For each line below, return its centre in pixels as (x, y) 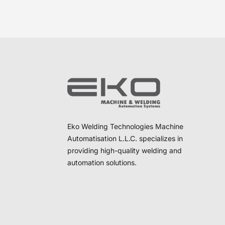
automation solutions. (102, 163)
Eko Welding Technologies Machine (126, 127)
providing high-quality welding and (125, 151)
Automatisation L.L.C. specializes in (125, 139)
